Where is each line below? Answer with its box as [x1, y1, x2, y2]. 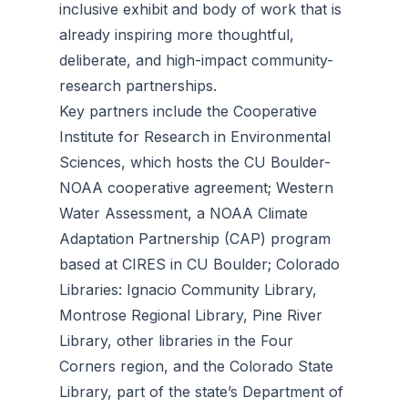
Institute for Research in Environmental [59, 127, 331, 146]
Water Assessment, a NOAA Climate [59, 204, 308, 222]
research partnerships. [59, 76, 217, 95]
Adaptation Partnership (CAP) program [59, 229, 331, 248]
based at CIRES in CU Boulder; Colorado [59, 255, 340, 273]
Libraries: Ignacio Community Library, [59, 280, 317, 299]
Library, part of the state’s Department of [59, 382, 343, 401]
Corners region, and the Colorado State [59, 357, 333, 375]
